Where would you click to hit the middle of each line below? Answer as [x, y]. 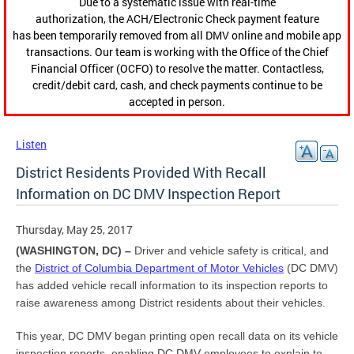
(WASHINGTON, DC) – [75, 251]
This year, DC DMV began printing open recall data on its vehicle [177, 336]
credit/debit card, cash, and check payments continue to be [177, 85]
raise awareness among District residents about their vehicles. [171, 303]
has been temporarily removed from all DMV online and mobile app [177, 36]
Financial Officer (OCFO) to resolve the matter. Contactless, [177, 69]
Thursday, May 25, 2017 [74, 230]
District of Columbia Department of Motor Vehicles [159, 268]
